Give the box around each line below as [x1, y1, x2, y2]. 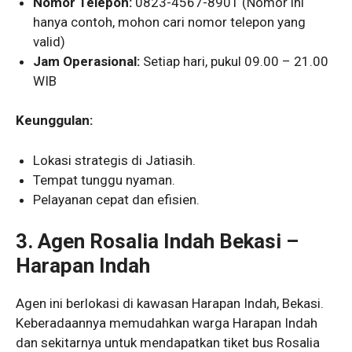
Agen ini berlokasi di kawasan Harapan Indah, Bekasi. [16, 295, 324, 312]
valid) [33, 33, 66, 49]
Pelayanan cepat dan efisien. [33, 191, 200, 207]
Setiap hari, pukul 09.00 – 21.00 [140, 53, 329, 69]
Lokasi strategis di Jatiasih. [33, 152, 196, 168]
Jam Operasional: [33, 53, 141, 69]
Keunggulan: [16, 112, 93, 129]
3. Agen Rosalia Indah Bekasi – [16, 229, 299, 254]
